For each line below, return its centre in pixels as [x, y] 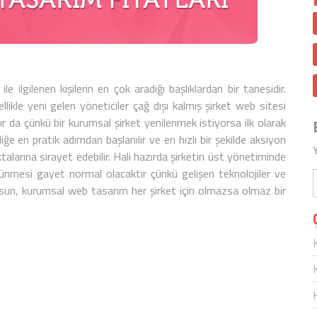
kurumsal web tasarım [75, 190]
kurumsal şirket [105, 122]
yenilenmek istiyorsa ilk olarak [213, 122]
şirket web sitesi [246, 105]
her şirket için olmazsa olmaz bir [207, 190]
